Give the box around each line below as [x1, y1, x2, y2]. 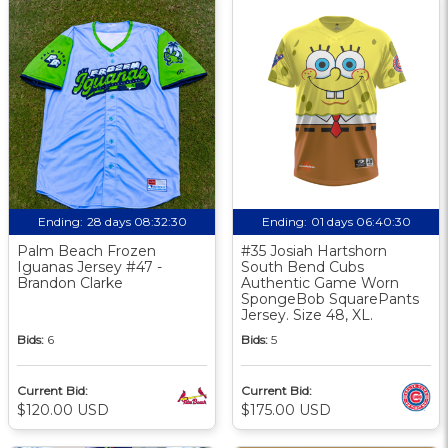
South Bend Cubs [241, 257, 364, 276]
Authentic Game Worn [241, 273, 399, 292]
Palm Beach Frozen [17, 241, 156, 260]
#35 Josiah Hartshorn [241, 241, 387, 260]
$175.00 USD [241, 400, 331, 419]
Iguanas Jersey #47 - [17, 257, 162, 276]
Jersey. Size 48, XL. [241, 305, 373, 324]
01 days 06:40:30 [310, 213, 411, 229]
